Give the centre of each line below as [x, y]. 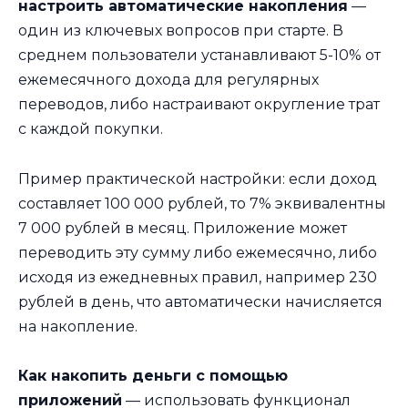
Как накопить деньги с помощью [153, 375]
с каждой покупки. [91, 129]
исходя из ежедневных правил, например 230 [198, 277]
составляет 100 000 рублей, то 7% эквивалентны [202, 203]
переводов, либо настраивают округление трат [199, 105]
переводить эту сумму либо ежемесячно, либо [198, 252]
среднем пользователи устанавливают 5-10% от [199, 56]
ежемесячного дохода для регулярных [168, 80]
